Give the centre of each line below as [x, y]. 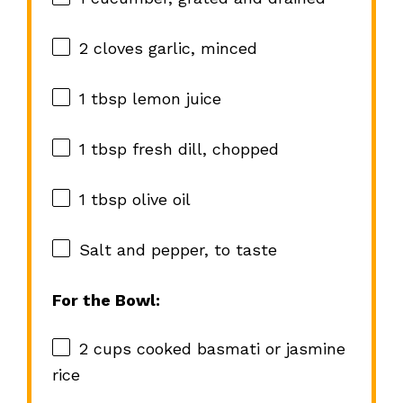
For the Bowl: [106, 300]
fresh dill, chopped [202, 149]
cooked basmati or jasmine [238, 349]
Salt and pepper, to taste [178, 250]
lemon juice [174, 99]
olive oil [158, 200]
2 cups [105, 349]
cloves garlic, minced [172, 49]
